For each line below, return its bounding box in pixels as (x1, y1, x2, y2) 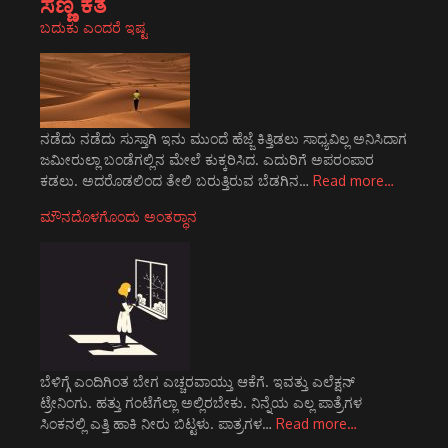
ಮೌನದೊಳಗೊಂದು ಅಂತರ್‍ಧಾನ (40, 208, 197, 225)
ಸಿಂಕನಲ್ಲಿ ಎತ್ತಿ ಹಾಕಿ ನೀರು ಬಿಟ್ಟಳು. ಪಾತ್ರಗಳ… (40, 415, 276, 432)
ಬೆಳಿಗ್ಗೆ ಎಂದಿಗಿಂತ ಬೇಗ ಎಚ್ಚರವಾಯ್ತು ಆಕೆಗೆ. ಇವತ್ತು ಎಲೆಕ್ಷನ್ (40, 373, 355, 390)
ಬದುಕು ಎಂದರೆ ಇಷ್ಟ (40, 19, 147, 36)
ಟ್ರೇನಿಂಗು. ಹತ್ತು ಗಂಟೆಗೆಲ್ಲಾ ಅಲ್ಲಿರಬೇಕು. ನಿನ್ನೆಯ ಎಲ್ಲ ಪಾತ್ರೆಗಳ (40, 394, 362, 411)
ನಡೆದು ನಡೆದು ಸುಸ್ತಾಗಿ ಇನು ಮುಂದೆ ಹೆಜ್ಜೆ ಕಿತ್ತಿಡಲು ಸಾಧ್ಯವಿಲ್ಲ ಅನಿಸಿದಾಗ (40, 130, 407, 147)
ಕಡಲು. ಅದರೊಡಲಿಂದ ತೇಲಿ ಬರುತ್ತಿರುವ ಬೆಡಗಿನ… (40, 172, 313, 189)
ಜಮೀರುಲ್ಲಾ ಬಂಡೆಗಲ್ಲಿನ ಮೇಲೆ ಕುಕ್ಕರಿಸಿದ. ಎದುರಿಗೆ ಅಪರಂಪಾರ (40, 151, 374, 168)
